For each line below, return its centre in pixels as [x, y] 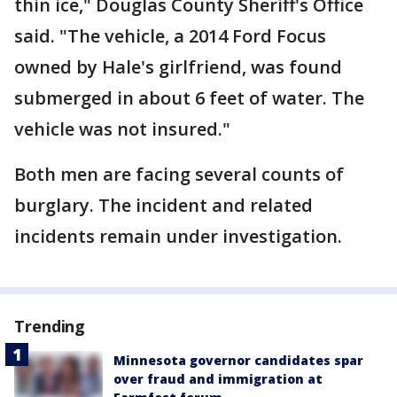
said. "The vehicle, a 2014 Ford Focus [170, 36]
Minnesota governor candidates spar [238, 360]
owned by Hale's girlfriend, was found [178, 67]
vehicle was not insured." [122, 129]
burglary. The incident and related [163, 205]
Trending [50, 326]
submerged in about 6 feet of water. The [189, 98]
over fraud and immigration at [218, 379]
